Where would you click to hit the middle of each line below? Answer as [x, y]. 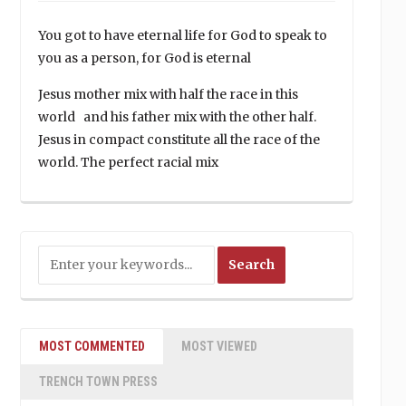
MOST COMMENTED [92, 346]
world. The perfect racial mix [128, 162]
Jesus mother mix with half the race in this [168, 94]
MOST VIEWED [219, 346]
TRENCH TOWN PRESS [98, 382]
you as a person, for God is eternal [144, 58]
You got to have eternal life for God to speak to [182, 35]
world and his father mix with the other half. [177, 117]
